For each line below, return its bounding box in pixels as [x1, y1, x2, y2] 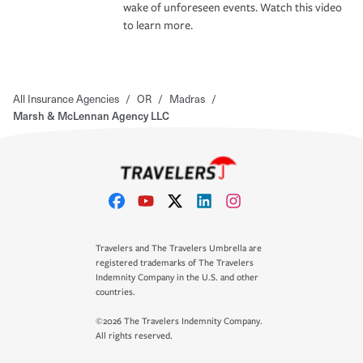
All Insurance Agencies [13, 90, 119, 106]
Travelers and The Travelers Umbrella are [96, 243, 262, 254]
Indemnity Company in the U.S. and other [96, 272, 258, 283]
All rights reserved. [96, 331, 173, 341]
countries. [96, 287, 135, 297]
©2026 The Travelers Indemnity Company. [96, 316, 263, 327]
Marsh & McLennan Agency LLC [13, 107, 169, 123]
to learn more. [123, 18, 193, 32]
